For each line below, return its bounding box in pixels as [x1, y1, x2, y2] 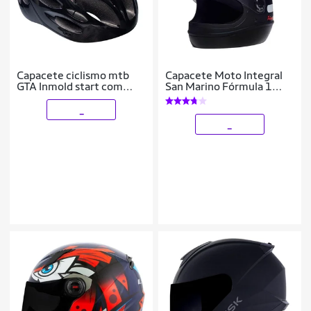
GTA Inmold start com [17, 80, 124, 94]
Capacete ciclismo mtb [17, 69, 130, 83]
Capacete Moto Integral [165, 69, 283, 83]
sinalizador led [17, 91, 87, 105]
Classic [165, 91, 199, 105]
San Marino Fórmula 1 [165, 80, 273, 94]
